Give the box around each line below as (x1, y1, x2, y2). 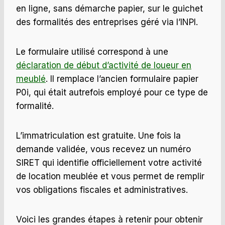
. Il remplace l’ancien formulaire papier (46, 74, 198, 84)
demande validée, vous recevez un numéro (16, 144, 191, 155)
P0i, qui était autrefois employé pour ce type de (16, 87, 208, 98)
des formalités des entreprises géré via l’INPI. (16, 17, 198, 28)
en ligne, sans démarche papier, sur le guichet (16, 4, 203, 14)
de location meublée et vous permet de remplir (16, 171, 204, 182)
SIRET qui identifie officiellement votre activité (16, 158, 202, 168)
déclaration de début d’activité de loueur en (16, 60, 191, 71)
